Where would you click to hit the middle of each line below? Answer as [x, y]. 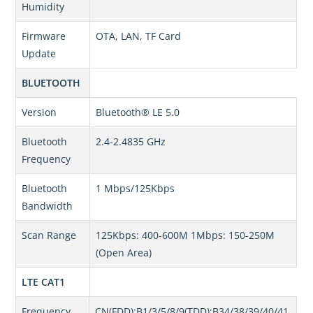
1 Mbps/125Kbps [136, 189]
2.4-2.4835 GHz [131, 142]
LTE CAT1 [44, 282]
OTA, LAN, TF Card [139, 36]
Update [39, 54]
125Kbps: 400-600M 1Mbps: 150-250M [185, 235]
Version [39, 112]
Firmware [44, 36]
